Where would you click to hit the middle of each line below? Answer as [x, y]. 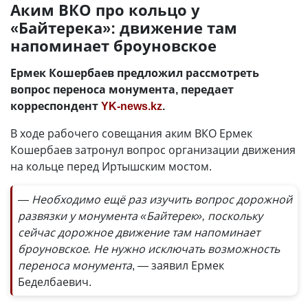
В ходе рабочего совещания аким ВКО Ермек [131, 133]
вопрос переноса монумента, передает [122, 89]
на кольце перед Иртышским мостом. [111, 166]
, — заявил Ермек [178, 265]
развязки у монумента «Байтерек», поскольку [140, 216]
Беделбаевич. [55, 282]
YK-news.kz [132, 106]
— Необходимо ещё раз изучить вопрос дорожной [155, 199]
